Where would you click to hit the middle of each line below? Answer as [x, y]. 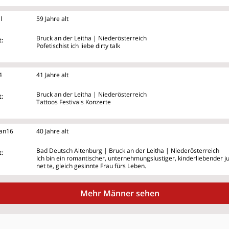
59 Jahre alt [52, 18]
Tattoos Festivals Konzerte [74, 102]
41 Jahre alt [52, 75]
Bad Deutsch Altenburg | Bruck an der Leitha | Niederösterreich [128, 150]
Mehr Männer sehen [120, 193]
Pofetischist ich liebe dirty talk [78, 45]
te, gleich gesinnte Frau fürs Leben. [97, 166]
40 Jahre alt [52, 131]
